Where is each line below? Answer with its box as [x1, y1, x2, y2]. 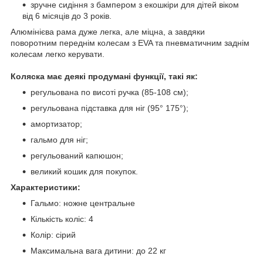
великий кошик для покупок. [31, 166, 138, 176]
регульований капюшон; [31, 150, 123, 160]
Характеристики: [11, 182, 80, 192]
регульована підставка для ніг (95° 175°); [31, 103, 188, 113]
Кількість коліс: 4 [31, 214, 93, 224]
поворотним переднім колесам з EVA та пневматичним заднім [11, 38, 249, 48]
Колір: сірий [31, 230, 76, 240]
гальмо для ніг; [31, 134, 88, 144]
